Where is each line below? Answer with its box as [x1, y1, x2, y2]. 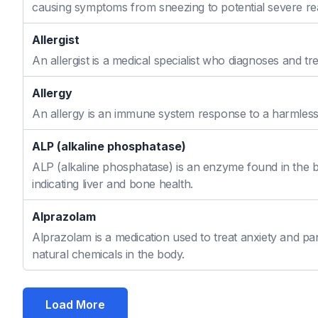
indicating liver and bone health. [32, 177, 193, 191]
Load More [45, 297, 105, 312]
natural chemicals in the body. [32, 247, 185, 261]
